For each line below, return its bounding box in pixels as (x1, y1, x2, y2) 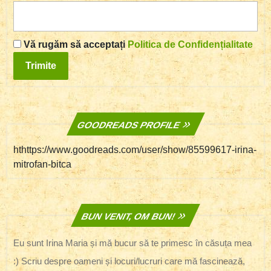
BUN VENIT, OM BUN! (79, 211, 178, 222)
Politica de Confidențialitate (128, 39, 253, 50)
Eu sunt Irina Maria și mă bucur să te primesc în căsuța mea (13, 238, 252, 249)
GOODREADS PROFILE (74, 119, 182, 130)
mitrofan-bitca (13, 158, 71, 169)
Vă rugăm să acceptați (21, 39, 128, 50)
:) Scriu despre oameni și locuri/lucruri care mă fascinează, (13, 256, 245, 267)
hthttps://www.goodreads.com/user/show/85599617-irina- (13, 144, 256, 155)
